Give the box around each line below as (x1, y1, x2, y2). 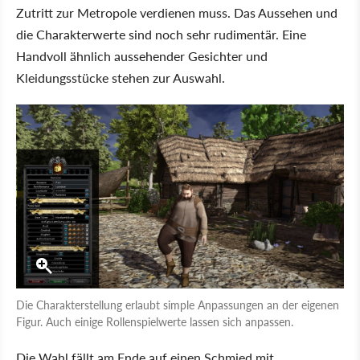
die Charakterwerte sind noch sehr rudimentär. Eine (16, 25, 306, 44)
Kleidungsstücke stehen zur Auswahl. (16, 68, 225, 88)
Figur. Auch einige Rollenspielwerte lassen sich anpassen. (16, 313, 293, 330)
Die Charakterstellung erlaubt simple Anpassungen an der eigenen (16, 297, 339, 313)
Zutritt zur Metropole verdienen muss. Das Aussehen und (16, 3, 337, 22)
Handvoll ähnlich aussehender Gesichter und (16, 47, 268, 66)
